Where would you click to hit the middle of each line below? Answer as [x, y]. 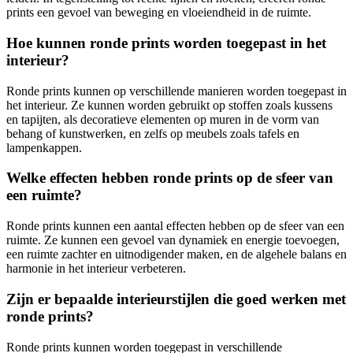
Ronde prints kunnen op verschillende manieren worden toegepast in [176, 91]
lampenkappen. [44, 147]
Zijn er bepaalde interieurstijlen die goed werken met [176, 299]
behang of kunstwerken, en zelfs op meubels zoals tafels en [153, 133]
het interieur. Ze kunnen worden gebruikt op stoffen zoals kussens [169, 105]
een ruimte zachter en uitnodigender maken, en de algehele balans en [176, 255]
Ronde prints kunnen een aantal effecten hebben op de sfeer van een [175, 226]
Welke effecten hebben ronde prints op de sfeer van [170, 178]
